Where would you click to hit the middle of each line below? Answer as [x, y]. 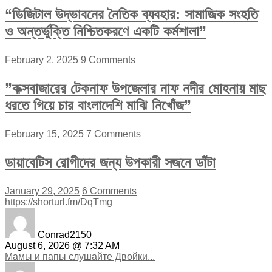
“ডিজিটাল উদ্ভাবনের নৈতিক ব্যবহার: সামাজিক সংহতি [131, 14]
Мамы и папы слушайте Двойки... [80, 256]
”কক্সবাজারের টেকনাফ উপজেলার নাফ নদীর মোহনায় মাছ [135, 88]
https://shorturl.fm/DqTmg [59, 202]
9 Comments [108, 59]
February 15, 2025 [44, 134]
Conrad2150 [65, 234]
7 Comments [114, 134]
